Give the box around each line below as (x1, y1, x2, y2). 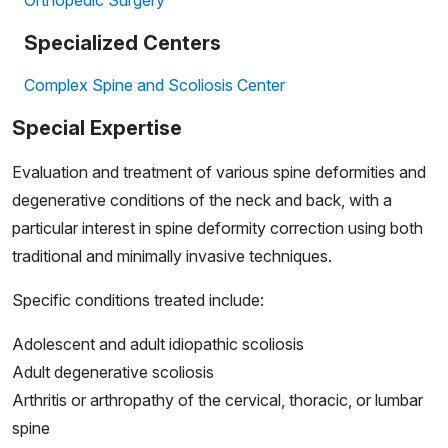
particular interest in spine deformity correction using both (12, 218, 423, 239)
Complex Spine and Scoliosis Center (24, 75, 285, 96)
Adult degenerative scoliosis (12, 362, 214, 383)
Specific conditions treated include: (12, 290, 264, 311)
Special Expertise (12, 116, 182, 141)
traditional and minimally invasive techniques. (12, 246, 332, 267)
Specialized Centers (24, 31, 221, 56)
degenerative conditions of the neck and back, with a (12, 190, 392, 211)
